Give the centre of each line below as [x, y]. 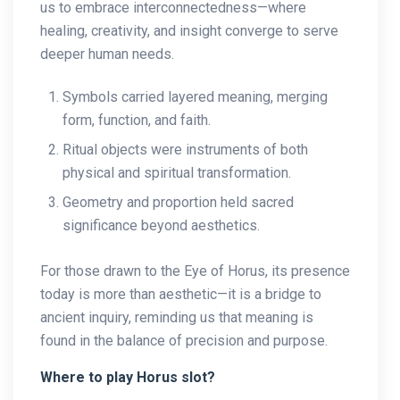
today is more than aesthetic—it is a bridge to [181, 294]
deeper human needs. [107, 54]
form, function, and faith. [137, 120]
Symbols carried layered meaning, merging [195, 96]
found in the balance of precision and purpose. [184, 340]
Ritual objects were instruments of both [185, 149]
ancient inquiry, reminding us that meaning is [177, 317]
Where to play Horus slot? [128, 377]
